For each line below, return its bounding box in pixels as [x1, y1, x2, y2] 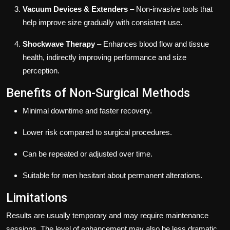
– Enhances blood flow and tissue [95, 39, 209, 48]
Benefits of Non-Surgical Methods [6, 85, 190, 100]
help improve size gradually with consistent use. [23, 17, 182, 27]
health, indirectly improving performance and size [23, 52, 186, 62]
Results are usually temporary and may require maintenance [6, 210, 208, 220]
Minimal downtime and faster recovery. [23, 106, 152, 115]
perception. [23, 66, 60, 75]
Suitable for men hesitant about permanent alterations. [23, 170, 202, 180]
